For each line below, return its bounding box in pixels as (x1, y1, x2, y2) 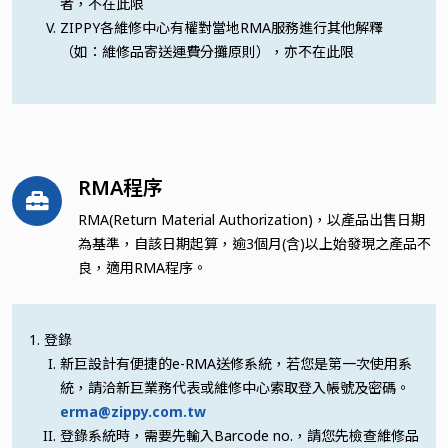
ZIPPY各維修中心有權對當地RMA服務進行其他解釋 (60, 17, 383, 37)
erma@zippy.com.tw (60, 401, 206, 421)
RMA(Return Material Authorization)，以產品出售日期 (78, 209, 425, 229)
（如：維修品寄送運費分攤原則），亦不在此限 (60, 41, 354, 61)
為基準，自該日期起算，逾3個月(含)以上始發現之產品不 (78, 233, 431, 253)
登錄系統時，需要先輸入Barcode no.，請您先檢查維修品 (60, 425, 419, 445)
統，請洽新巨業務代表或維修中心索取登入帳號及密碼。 (60, 377, 410, 397)
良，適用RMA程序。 (78, 257, 207, 277)
